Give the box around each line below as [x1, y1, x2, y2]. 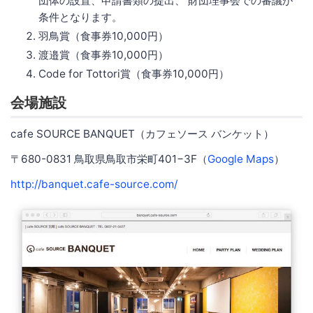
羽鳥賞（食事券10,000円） [38, 29, 168, 43]
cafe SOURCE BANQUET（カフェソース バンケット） [10, 126, 274, 140]
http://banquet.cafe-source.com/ [10, 177, 177, 191]
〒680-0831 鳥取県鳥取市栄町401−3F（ [10, 152, 208, 166]
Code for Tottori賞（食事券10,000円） [38, 66, 229, 80]
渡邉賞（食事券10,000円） [38, 48, 168, 61]
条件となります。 [38, 10, 122, 24]
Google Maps [208, 152, 274, 166]
